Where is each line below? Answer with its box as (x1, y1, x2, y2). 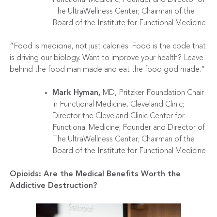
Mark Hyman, (52, 89, 101, 97)
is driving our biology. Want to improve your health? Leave (10, 54, 203, 62)
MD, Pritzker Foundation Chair (101, 89, 204, 97)
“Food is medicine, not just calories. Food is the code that (10, 42, 206, 50)
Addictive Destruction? (10, 182, 97, 190)
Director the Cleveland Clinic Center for (52, 112, 185, 120)
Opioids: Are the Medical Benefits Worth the (10, 170, 181, 178)
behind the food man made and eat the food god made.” (10, 65, 205, 74)
